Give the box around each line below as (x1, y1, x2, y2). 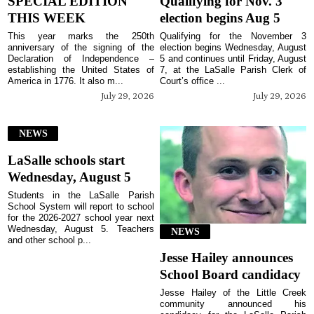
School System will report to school (8, 200, 154, 212)
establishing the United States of (8, 64, 154, 76)
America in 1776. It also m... (8, 76, 124, 87)
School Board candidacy (160, 267, 301, 282)
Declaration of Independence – (8, 53, 154, 64)
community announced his (160, 299, 306, 310)
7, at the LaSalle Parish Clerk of (160, 64, 306, 76)
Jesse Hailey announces (160, 250, 294, 266)
